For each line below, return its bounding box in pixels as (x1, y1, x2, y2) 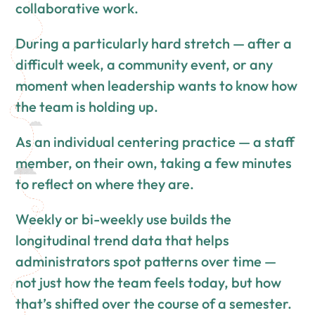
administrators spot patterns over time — (15, 252, 277, 271)
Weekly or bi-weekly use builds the (15, 210, 232, 229)
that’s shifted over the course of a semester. (15, 295, 292, 313)
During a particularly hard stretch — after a (15, 34, 292, 53)
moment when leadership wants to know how (15, 77, 298, 95)
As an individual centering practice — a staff (15, 133, 295, 151)
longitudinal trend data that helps (15, 231, 230, 250)
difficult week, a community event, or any (15, 56, 274, 74)
